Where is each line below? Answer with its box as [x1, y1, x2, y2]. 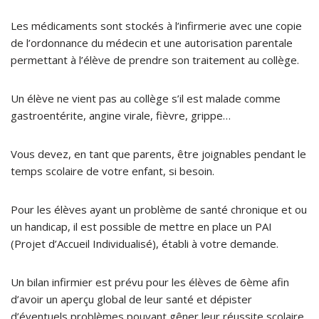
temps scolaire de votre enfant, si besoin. [11, 163, 214, 178]
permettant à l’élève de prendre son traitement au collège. [11, 52, 299, 67]
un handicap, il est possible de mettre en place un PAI [11, 219, 272, 234]
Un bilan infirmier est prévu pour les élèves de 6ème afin [11, 274, 289, 289]
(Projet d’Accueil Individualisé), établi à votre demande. [11, 236, 278, 251]
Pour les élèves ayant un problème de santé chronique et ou [11, 202, 307, 216]
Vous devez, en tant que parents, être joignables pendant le [11, 146, 306, 161]
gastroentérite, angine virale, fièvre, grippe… [11, 108, 231, 122]
